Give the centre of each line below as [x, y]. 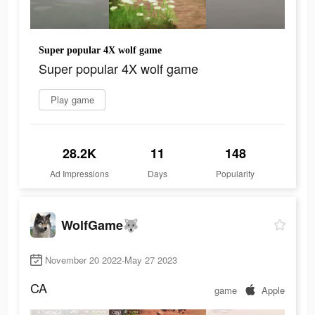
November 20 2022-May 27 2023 [111, 260]
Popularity [236, 174]
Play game [72, 100]
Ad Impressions [80, 174]
